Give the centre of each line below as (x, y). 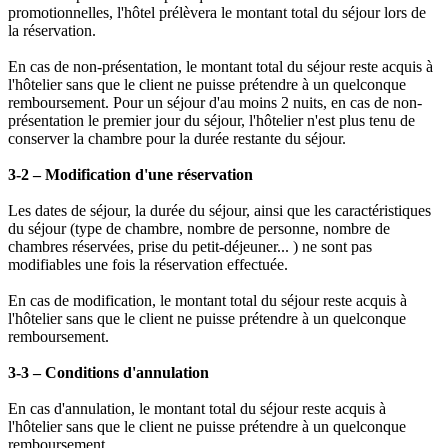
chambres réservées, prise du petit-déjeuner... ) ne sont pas (190, 247)
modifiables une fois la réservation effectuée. (148, 265)
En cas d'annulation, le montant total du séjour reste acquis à (197, 409)
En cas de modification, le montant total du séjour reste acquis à (207, 301)
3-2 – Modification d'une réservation (130, 175)
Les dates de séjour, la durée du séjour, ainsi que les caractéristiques (219, 211)
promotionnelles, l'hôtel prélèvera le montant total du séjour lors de (217, 13)
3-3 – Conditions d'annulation (108, 373)
